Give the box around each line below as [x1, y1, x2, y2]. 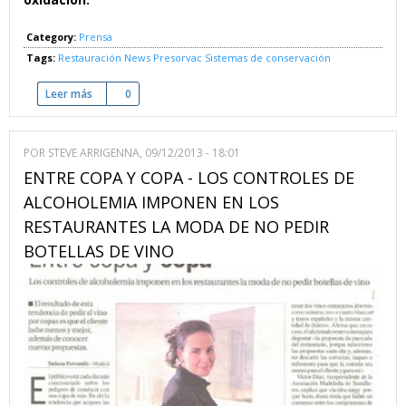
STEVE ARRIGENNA [48, 144, 140, 160]
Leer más [45, 85, 92, 101]
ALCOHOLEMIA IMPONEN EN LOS [24, 190, 279, 213]
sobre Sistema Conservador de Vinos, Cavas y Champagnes [92, 85, 395, 101]
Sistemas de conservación [205, 50, 331, 64]
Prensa [79, 29, 112, 43]
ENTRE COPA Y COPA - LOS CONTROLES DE [24, 166, 354, 188]
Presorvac [153, 50, 202, 64]
